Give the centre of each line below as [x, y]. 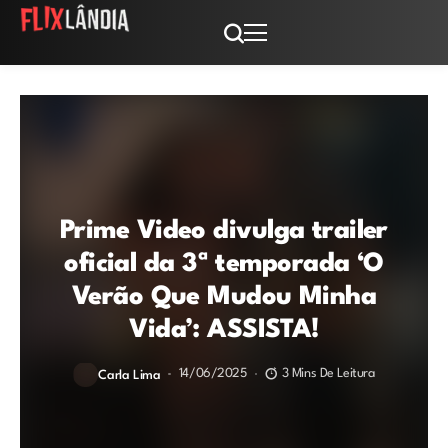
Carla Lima [129, 375]
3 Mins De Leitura [328, 373]
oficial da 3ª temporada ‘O [224, 263]
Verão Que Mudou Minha [224, 296]
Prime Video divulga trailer [224, 230]
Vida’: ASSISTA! [224, 329]
